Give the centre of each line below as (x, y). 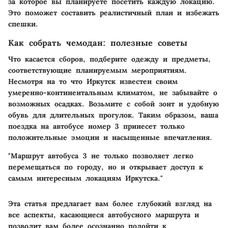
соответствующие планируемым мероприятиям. (97, 70)
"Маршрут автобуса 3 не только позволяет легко (101, 155)
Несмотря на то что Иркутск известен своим (93, 81)
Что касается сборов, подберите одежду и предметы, (109, 59)
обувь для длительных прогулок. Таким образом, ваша (113, 115)
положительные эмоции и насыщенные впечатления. (110, 137)
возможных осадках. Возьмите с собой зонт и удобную (113, 104)
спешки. (23, 24)
